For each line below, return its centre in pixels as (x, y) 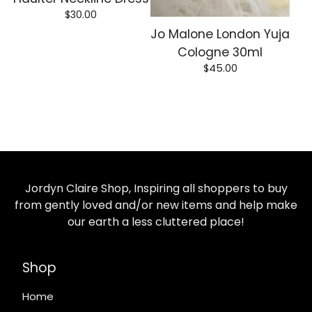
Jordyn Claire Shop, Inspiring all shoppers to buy (156, 188)
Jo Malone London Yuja (220, 34)
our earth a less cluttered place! (156, 222)
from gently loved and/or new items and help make (156, 205)
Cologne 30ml (220, 52)
